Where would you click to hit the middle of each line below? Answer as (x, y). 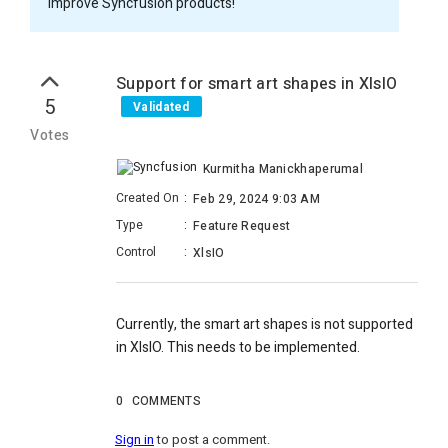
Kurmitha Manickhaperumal (283, 169)
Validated (161, 107)
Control (136, 252)
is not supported (360, 325)
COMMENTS (166, 401)
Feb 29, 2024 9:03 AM (256, 199)
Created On (147, 198)
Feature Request (242, 226)
